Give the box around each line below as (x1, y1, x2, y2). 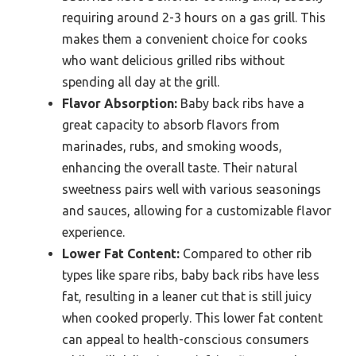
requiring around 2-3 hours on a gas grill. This (62, 10, 326, 25)
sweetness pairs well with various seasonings (62, 181, 321, 196)
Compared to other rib (180, 246, 311, 261)
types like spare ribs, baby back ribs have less (62, 267, 319, 282)
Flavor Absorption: (62, 95, 177, 110)
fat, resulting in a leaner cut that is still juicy (62, 288, 311, 304)
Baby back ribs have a (177, 95, 304, 110)
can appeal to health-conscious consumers (62, 331, 309, 346)
